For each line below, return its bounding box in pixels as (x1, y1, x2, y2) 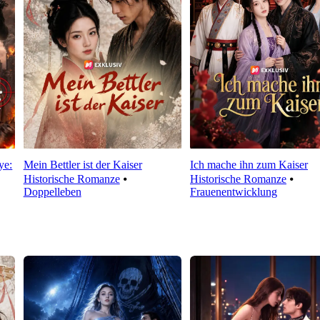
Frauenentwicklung (189, 186, 277, 199)
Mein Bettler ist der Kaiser (23, 159, 142, 171)
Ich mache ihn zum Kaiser (189, 159, 308, 171)
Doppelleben (23, 186, 81, 199)
